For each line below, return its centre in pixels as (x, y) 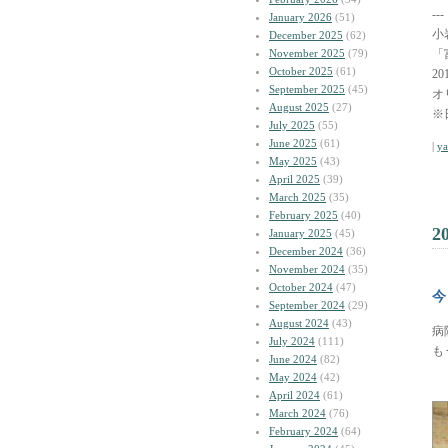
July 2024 (292, 341)
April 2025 (294, 179)
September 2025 (307, 89)
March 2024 (297, 413)
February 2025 (303, 215)
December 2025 (306, 35)
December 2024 (306, 251)
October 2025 (301, 71)
